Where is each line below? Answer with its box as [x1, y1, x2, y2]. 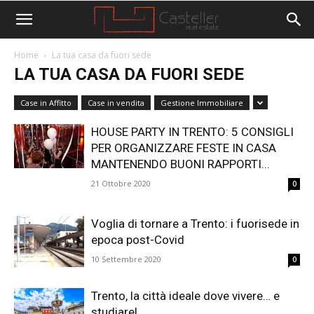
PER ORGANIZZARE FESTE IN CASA [91, 141, 276, 155]
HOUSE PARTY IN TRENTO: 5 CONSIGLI [91, 125, 294, 139]
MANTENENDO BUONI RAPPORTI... [91, 157, 270, 171]
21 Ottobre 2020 [91, 178, 151, 189]
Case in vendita [88, 97, 144, 108]
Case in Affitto [20, 97, 71, 108]
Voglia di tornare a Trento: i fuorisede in [91, 217, 299, 231]
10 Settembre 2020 [91, 254, 161, 264]
